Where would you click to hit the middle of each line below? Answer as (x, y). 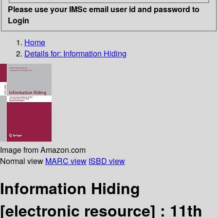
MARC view (66, 161)
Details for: (44, 53)
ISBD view (107, 161)
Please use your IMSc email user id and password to (104, 9)
